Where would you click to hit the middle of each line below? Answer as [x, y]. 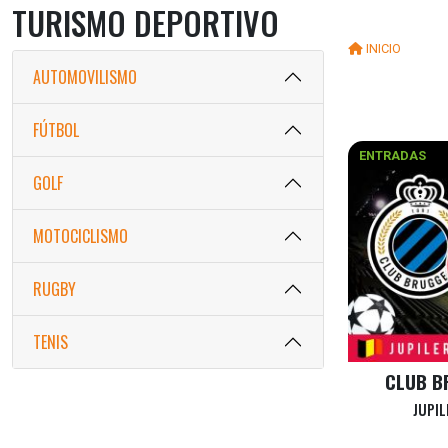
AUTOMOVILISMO [85, 76]
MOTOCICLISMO [80, 235]
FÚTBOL [56, 129]
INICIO [383, 49]
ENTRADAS [392, 155]
